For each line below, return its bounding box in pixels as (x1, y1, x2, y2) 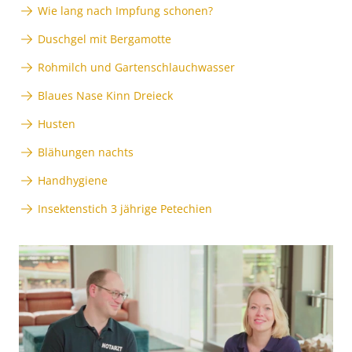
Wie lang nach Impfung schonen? (38, 3, 213, 19)
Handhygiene (38, 173, 108, 189)
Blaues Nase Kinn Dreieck (38, 88, 173, 104)
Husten (38, 116, 75, 132)
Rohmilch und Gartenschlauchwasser (38, 60, 235, 75)
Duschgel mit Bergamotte (38, 31, 171, 47)
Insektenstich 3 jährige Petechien (38, 201, 212, 217)
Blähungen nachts (38, 145, 134, 160)
